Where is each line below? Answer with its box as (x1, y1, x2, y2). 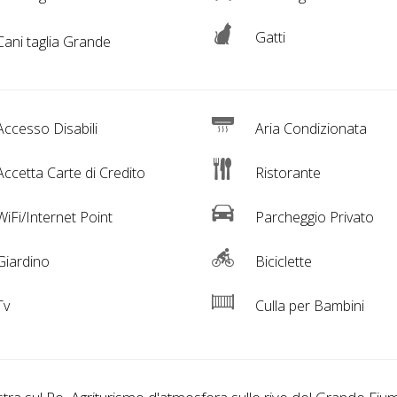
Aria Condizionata (251, 119, 367, 139)
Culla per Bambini (251, 296, 364, 316)
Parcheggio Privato (251, 207, 374, 228)
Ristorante (251, 163, 321, 183)
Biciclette (251, 252, 312, 272)
